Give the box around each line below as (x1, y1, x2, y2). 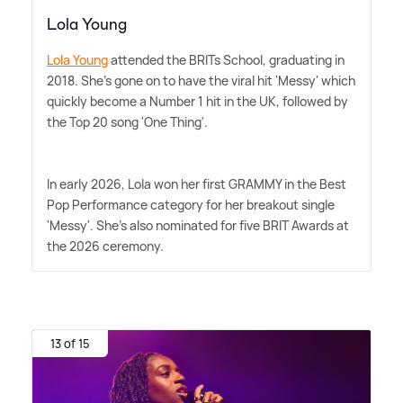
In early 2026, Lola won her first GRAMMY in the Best (47, 175, 346, 193)
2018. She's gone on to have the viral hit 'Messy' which (47, 71, 355, 89)
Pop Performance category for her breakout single (47, 195, 335, 213)
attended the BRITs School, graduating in (108, 50, 345, 68)
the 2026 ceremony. (47, 237, 164, 255)
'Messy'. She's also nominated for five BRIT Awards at (47, 216, 349, 234)
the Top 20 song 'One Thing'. (47, 112, 208, 130)
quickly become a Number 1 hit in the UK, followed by (47, 92, 348, 110)
